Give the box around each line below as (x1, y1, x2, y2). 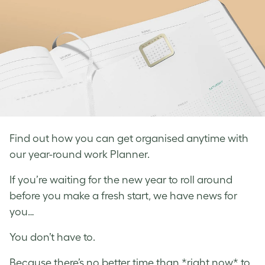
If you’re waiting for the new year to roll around (9, 173, 232, 186)
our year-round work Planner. (9, 148, 150, 160)
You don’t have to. (9, 231, 98, 243)
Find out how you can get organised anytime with (9, 132, 248, 144)
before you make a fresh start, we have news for (9, 189, 237, 202)
